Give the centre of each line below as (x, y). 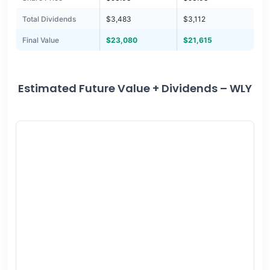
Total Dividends (49, 19)
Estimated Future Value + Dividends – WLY (135, 89)
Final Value (40, 40)
